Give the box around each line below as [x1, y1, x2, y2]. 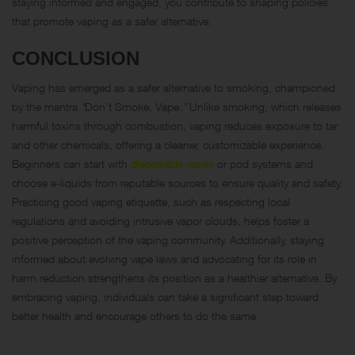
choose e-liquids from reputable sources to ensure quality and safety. [12, 175, 342, 189]
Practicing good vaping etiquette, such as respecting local [12, 194, 290, 208]
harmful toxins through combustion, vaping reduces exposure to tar [12, 118, 338, 132]
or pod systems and [214, 156, 313, 170]
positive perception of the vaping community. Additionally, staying [12, 232, 324, 246]
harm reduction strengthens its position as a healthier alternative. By [12, 270, 337, 284]
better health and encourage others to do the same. [12, 308, 259, 323]
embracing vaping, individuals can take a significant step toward [12, 289, 319, 303]
